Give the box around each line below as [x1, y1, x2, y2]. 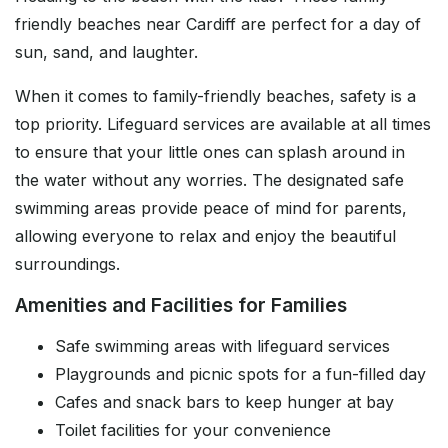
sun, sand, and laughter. [15, 42, 198, 63]
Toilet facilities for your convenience [55, 420, 331, 441]
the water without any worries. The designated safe [15, 170, 404, 191]
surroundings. [15, 254, 120, 275]
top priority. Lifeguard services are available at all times [15, 114, 431, 135]
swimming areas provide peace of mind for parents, [15, 198, 407, 219]
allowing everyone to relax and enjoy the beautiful [15, 226, 396, 247]
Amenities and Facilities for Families [15, 293, 347, 318]
